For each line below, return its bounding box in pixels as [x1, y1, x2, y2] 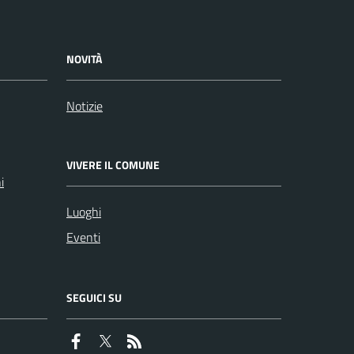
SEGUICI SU [66, 289, 122, 306]
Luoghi [66, 202, 101, 221]
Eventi [66, 228, 100, 247]
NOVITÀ [66, 51, 102, 67]
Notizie [66, 96, 103, 115]
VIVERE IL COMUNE [66, 156, 160, 173]
